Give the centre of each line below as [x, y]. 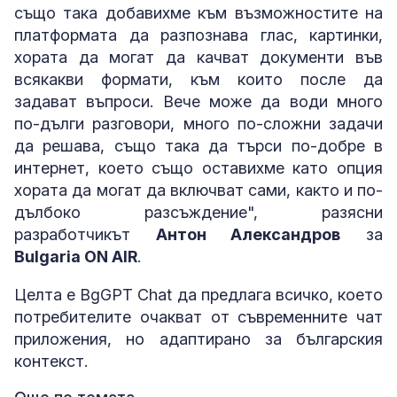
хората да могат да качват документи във [198, 57]
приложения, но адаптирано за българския [198, 339]
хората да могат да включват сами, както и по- [198, 190]
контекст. [51, 361]
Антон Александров [248, 234]
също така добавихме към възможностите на [198, 12]
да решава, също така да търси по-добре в [198, 145]
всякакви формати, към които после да [198, 79]
